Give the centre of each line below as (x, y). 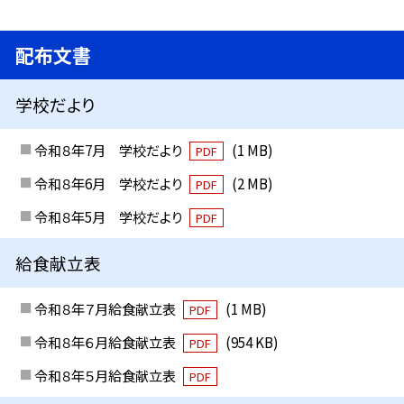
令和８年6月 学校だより (109, 184)
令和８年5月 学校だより (109, 216)
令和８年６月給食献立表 (106, 341)
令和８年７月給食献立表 (106, 309)
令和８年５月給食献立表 (106, 375)
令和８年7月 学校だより (109, 150)
